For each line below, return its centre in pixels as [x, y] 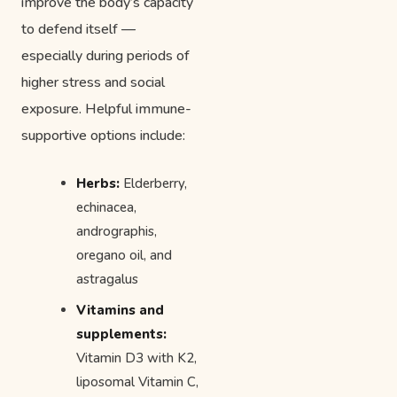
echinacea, [106, 207]
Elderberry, [153, 183]
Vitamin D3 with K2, [136, 358]
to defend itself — [78, 29]
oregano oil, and [124, 255]
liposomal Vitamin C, [137, 381]
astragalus [107, 279]
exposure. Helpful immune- [106, 109]
